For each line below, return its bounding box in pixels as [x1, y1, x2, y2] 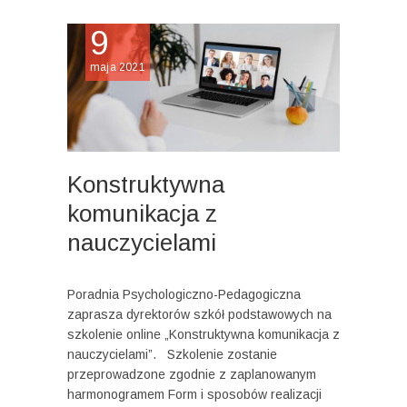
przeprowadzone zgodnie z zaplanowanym [67, 366, 316, 382]
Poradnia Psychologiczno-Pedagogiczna [67, 286, 301, 302]
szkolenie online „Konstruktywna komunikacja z [67, 326, 340, 342]
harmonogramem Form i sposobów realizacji [67, 386, 322, 402]
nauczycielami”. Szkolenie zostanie [67, 346, 277, 362]
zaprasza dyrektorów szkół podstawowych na [67, 306, 332, 322]
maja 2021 [90, 61, 145, 74]
